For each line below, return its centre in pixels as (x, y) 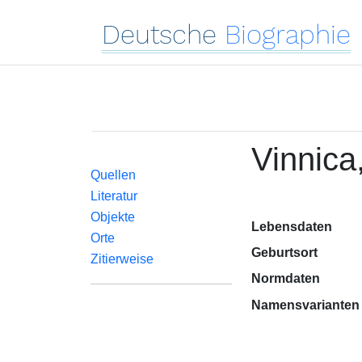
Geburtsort (284, 253)
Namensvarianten (305, 305)
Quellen (113, 175)
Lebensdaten (291, 227)
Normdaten (285, 278)
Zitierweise (122, 259)
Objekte (113, 217)
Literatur (114, 196)
